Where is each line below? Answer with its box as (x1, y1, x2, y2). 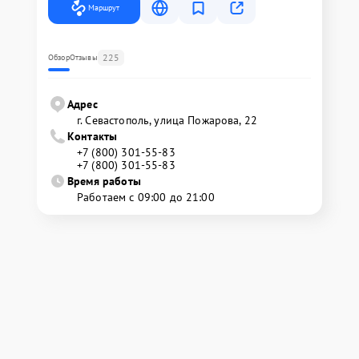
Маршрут (88, 2, 119, 13)
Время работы (67, 174, 141, 188)
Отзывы (69, 52, 98, 63)
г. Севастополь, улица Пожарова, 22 (77, 113, 258, 127)
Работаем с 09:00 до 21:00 (77, 190, 215, 204)
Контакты (67, 129, 118, 143)
